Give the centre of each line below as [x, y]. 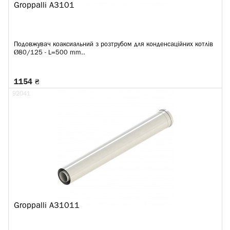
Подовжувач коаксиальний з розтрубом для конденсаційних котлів [113, 44]
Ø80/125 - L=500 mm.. [50, 53]
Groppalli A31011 [47, 206]
